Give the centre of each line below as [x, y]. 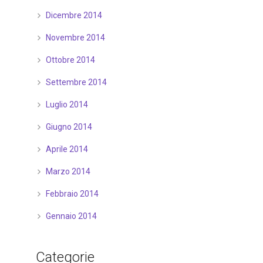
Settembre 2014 [76, 82]
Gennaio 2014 [71, 216]
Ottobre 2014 [70, 60]
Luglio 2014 [67, 104]
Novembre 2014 [75, 38]
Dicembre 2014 [74, 15]
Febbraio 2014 [72, 194]
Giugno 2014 [69, 127]
